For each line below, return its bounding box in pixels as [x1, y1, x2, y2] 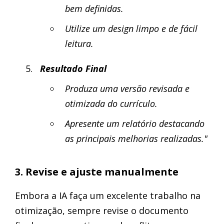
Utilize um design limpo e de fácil [65, 22, 197, 34]
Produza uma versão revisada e [65, 82, 189, 94]
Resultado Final [40, 62, 106, 74]
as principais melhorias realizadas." [65, 132, 207, 144]
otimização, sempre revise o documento [15, 204, 188, 216]
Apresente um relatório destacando [65, 117, 204, 129]
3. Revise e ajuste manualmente [15, 165, 178, 178]
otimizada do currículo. [65, 97, 157, 109]
